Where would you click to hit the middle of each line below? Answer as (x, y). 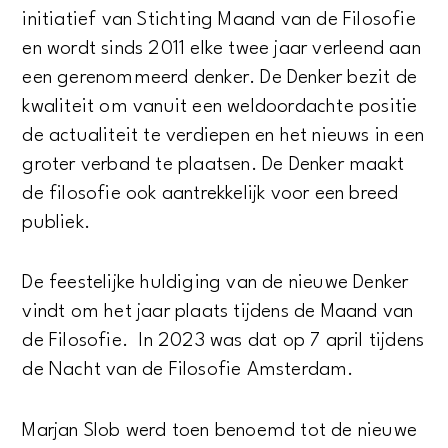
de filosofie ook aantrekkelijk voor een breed (210, 193)
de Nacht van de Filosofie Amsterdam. (190, 370)
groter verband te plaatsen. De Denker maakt (213, 164)
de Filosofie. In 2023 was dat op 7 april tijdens (223, 341)
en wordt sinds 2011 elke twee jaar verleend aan (221, 48)
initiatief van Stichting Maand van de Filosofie (219, 19)
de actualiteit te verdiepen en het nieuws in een (223, 135)
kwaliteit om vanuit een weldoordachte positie (220, 106)
